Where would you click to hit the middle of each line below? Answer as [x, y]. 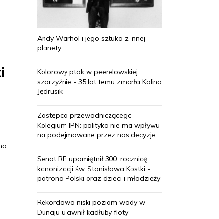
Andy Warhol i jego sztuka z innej [91, 38]
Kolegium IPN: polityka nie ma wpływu [99, 125]
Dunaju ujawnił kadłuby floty [83, 212]
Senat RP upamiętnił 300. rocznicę [92, 159]
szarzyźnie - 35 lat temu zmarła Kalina [99, 81]
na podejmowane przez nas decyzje [96, 135]
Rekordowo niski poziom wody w [91, 202]
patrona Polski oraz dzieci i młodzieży [99, 178]
